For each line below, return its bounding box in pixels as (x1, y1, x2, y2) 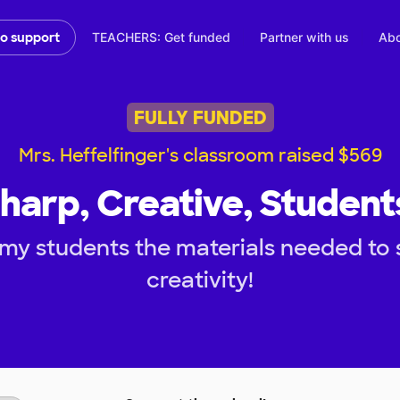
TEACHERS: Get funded (92, 29, 230, 46)
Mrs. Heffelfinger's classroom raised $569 (18, 144, 382, 168)
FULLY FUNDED (133, 105, 267, 129)
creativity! (146, 266, 254, 295)
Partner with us (260, 29, 349, 46)
